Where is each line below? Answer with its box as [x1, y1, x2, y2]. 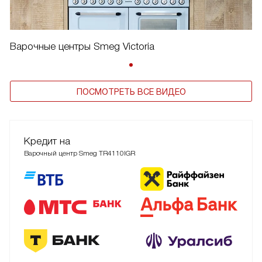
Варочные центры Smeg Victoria [10, 41, 154, 53]
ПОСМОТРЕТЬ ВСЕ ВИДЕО [76, 87, 186, 97]
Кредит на [24, 136, 70, 147]
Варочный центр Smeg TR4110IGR [24, 149, 135, 158]
